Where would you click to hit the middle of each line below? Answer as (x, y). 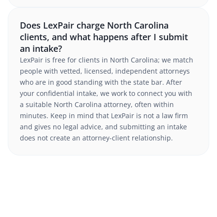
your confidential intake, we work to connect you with (106, 93)
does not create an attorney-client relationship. (96, 138)
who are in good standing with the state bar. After (101, 82)
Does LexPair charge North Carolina (94, 25)
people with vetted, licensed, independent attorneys (105, 71)
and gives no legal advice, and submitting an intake (103, 127)
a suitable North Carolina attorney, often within (97, 104)
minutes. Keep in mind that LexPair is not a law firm (104, 116)
